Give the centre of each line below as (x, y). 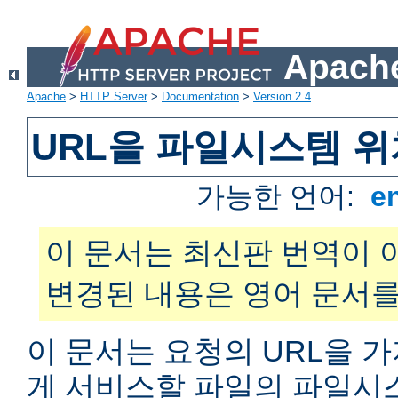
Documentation (200, 97)
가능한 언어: (280, 197)
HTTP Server (114, 97)
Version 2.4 (282, 97)
